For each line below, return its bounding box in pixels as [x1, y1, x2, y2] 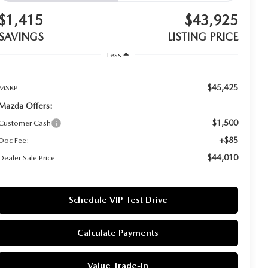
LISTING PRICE [167, 31, 238, 44]
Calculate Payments [77, 227, 159, 238]
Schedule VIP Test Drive [68, 194, 167, 205]
